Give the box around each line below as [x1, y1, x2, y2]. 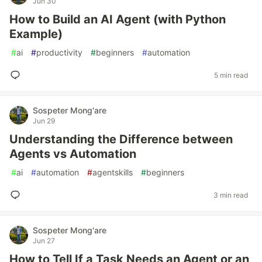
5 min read [214, 70, 248, 80]
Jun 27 [33, 236, 55, 245]
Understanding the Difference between [9, 132, 233, 146]
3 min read [213, 190, 248, 199]
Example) [9, 27, 63, 41]
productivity [36, 47, 82, 57]
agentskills [92, 167, 133, 177]
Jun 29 [33, 116, 55, 125]
